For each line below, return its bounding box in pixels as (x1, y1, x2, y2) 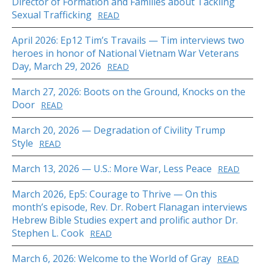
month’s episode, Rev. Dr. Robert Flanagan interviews (12, 200, 247, 214)
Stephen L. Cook (12, 226, 84, 240)
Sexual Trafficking (12, 8, 92, 21)
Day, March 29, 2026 (12, 59, 101, 73)
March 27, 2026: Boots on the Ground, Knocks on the (12, 85, 245, 98)
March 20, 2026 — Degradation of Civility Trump (12, 123, 225, 137)
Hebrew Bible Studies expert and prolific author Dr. (12, 213, 238, 227)
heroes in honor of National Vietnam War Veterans (12, 46, 239, 60)
